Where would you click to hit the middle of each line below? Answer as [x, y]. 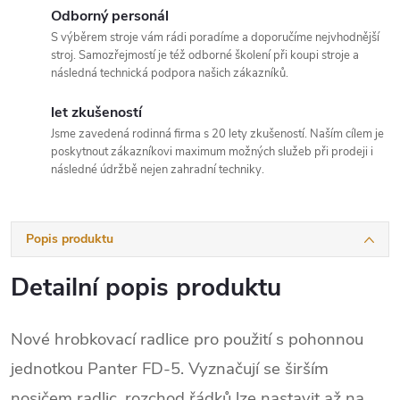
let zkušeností [96, 112]
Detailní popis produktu [146, 287]
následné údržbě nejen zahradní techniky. [158, 169]
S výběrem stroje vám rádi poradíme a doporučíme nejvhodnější [215, 37]
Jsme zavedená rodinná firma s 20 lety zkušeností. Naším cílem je [217, 133]
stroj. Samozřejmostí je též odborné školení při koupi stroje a [205, 55]
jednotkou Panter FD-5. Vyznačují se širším [170, 368]
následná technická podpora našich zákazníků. [170, 73]
